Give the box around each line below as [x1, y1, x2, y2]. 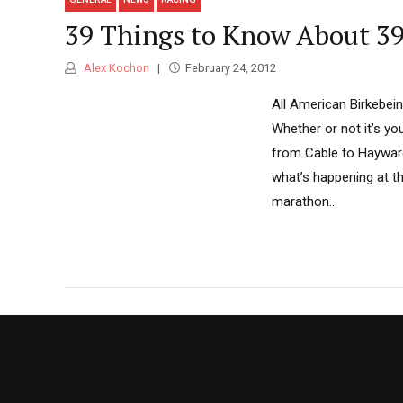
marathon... [272, 193, 337, 210]
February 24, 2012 [184, 61, 276, 76]
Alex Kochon [81, 61, 149, 76]
